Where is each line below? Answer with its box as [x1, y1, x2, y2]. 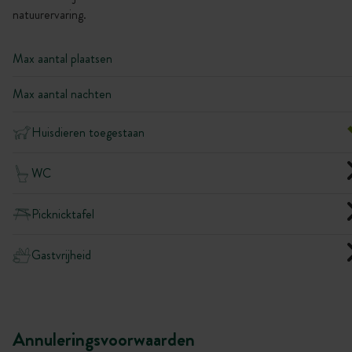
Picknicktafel [31, 204, 94, 223]
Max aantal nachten [13, 85, 112, 103]
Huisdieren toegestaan [31, 123, 145, 141]
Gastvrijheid [31, 245, 91, 264]
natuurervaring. [13, 5, 86, 24]
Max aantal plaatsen [13, 49, 112, 68]
